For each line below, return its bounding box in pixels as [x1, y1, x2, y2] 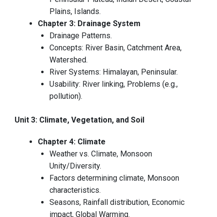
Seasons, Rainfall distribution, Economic [49, 198, 185, 207]
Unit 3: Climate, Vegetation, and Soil [15, 115, 144, 125]
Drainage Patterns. [49, 31, 112, 41]
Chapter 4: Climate [38, 137, 106, 147]
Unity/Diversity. [49, 161, 101, 171]
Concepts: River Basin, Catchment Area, [49, 43, 182, 53]
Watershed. [49, 55, 88, 65]
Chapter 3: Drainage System [38, 19, 140, 29]
